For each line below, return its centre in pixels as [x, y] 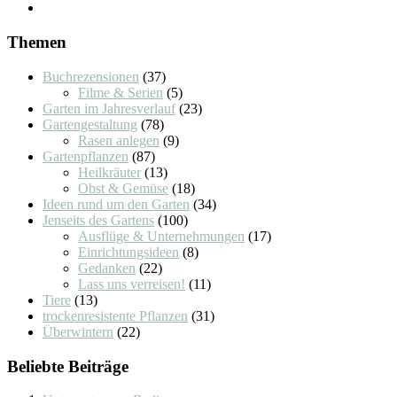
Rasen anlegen [119, 140]
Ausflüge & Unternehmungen [161, 236]
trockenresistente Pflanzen [115, 315]
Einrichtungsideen [128, 252]
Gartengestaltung [90, 124]
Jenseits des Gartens [98, 220]
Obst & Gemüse [123, 188]
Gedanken [107, 268]
